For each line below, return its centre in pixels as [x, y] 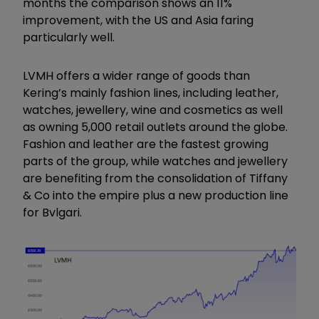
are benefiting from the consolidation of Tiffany [155, 178]
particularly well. [69, 37]
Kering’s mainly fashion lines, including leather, [151, 93]
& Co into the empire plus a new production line [156, 195]
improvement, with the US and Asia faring [138, 20]
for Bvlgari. [55, 212]
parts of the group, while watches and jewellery [155, 161]
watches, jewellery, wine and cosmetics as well [153, 110]
